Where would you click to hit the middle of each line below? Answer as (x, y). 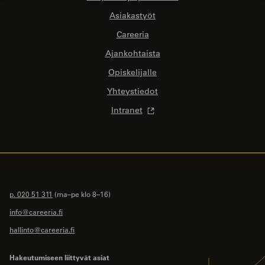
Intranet (127, 110)
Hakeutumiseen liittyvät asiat (59, 257)
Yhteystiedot (132, 91)
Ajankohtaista (132, 53)
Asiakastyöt (132, 15)
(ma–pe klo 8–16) (82, 194)
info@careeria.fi (36, 211)
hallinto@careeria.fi (42, 229)
